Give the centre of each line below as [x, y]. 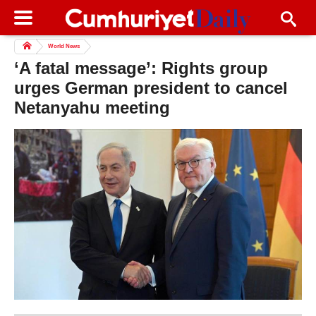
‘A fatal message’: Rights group [141, 68]
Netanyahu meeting [92, 108]
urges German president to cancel [151, 88]
